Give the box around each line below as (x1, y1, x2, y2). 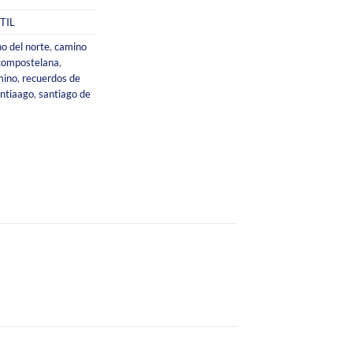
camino (54, 39, 87, 53)
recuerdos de (22, 71, 80, 84)
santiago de (39, 87, 91, 100)
